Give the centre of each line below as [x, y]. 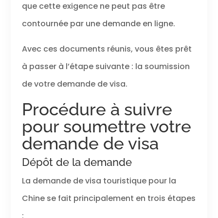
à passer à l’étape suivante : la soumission [106, 67]
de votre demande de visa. [74, 84]
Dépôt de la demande [77, 162]
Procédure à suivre [97, 109]
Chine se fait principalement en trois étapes [109, 199]
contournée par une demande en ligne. [98, 24]
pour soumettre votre [106, 127]
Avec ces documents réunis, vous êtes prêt [107, 49]
